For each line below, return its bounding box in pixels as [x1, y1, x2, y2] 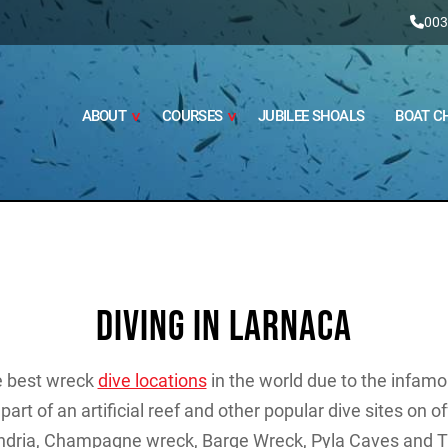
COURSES [162, 106, 223, 125]
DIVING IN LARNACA [96, 302, 352, 353]
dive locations [97, 370, 207, 391]
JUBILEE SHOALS [258, 106, 365, 125]
